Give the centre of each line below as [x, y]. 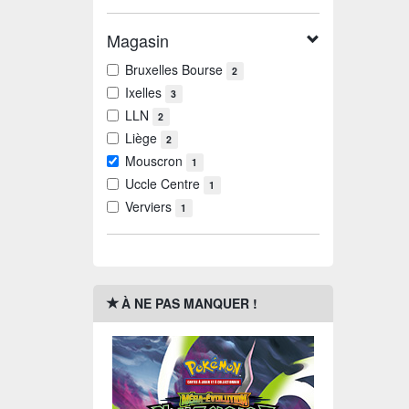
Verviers [150, 207]
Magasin [138, 41]
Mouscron [156, 161]
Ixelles [145, 93]
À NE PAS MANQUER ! [189, 304]
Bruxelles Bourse [176, 70]
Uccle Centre [164, 184]
